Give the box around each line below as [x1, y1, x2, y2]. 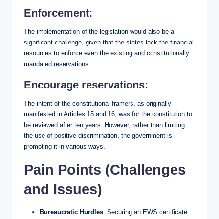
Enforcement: [24, 6, 92, 19]
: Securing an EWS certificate [103, 208, 187, 216]
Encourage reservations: [24, 78, 148, 91]
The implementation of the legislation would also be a [24, 27, 174, 35]
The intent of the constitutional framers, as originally [24, 99, 171, 107]
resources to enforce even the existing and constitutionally [24, 49, 189, 57]
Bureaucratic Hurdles [40, 208, 103, 216]
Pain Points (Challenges [24, 161, 186, 177]
